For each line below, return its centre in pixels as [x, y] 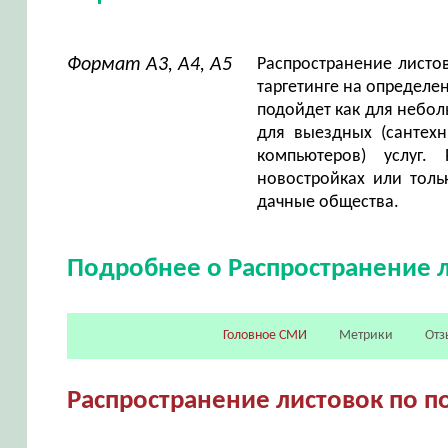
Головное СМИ [265, 335]
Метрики [366, 335]
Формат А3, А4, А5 [149, 64]
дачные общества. [327, 202]
